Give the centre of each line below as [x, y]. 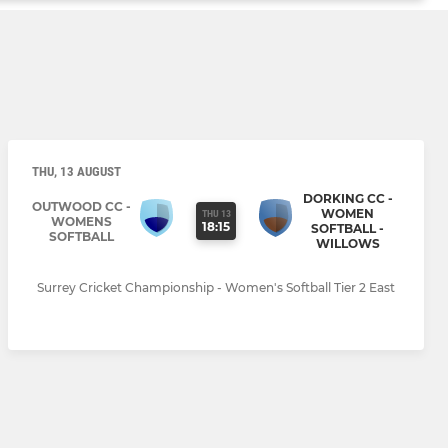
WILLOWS [347, 244]
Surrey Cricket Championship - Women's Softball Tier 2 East [216, 288]
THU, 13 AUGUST [76, 172]
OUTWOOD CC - [81, 206]
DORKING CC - [347, 199]
